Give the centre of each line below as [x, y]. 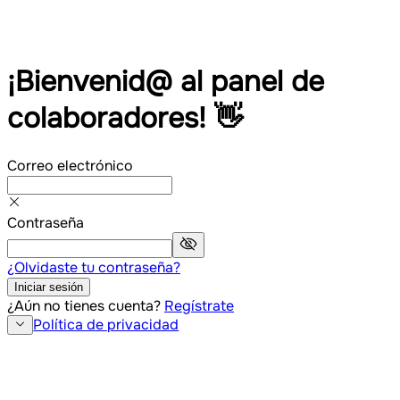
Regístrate [199, 305]
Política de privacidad [106, 325]
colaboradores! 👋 [125, 119]
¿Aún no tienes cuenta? [84, 305]
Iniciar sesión [49, 287]
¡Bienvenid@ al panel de [166, 82]
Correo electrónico [70, 165]
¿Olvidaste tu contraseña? [94, 267]
